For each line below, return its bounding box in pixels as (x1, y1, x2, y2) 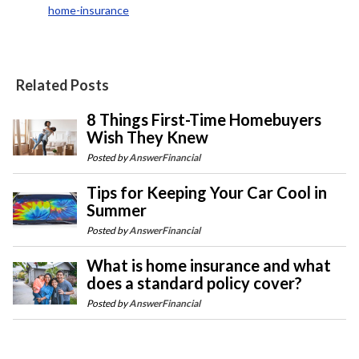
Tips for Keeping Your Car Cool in (86, 183, 327, 203)
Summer (86, 200, 147, 220)
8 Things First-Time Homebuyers (86, 110, 321, 130)
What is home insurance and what (86, 256, 331, 276)
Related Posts (16, 76, 109, 95)
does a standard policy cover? (86, 273, 302, 293)
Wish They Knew (86, 127, 208, 147)
